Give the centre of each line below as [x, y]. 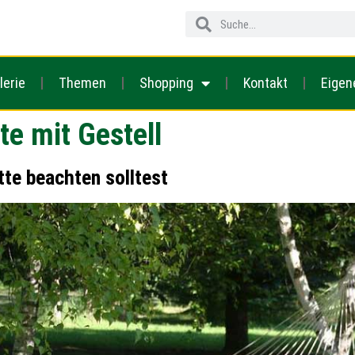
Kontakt [265, 83]
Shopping [166, 83]
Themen [82, 83]
